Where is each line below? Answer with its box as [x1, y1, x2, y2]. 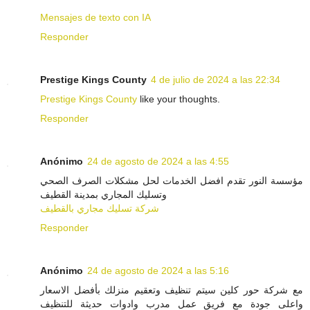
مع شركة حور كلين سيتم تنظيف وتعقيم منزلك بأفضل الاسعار [40, 284, 303, 295]
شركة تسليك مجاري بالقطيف [40, 203, 159, 214]
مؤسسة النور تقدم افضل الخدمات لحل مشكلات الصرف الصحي [40, 175, 303, 186]
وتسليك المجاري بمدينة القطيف [40, 189, 167, 200]
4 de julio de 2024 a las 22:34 [151, 74, 280, 86]
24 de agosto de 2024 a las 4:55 [87, 156, 229, 167]
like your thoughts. [137, 93, 220, 105]
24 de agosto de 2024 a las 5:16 [87, 264, 229, 276]
